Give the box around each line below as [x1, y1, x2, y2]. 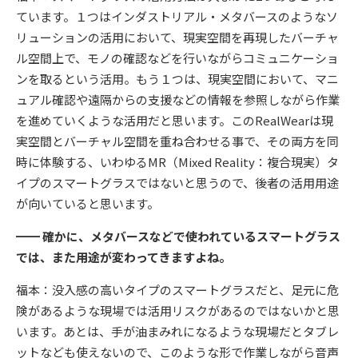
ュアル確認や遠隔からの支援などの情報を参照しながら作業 [16, 91, 340, 109]
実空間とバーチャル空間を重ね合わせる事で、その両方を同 [16, 133, 339, 150]
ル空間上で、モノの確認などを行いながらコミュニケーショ [16, 50, 339, 67]
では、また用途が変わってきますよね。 [16, 249, 231, 266]
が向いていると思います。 [16, 195, 159, 213]
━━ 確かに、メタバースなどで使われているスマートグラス [16, 228, 340, 245]
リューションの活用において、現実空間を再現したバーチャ [16, 29, 339, 46]
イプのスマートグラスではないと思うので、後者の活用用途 [16, 174, 339, 192]
